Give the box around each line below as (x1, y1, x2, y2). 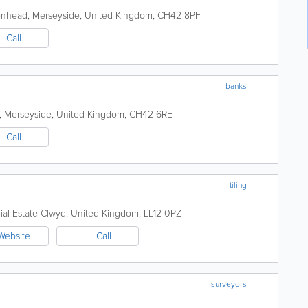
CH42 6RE (129, 107, 173, 122)
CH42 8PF (157, 8, 201, 23)
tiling (230, 179, 247, 191)
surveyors (211, 278, 247, 290)
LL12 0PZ (144, 206, 181, 221)
